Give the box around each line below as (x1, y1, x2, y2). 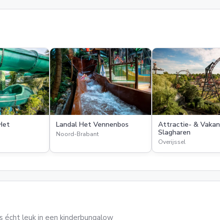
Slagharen (158, 128, 191, 137)
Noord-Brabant (56, 130, 99, 138)
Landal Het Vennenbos (56, 120, 129, 129)
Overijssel (158, 138, 186, 146)
